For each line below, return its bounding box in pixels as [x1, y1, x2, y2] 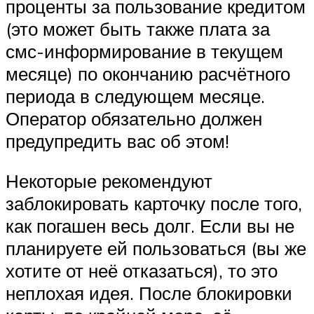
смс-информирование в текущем [6, 39, 283, 62]
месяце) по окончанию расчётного [6, 62, 290, 85]
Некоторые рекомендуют [6, 170, 212, 193]
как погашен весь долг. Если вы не [6, 214, 294, 238]
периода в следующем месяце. [6, 84, 265, 107]
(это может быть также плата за [6, 17, 270, 40]
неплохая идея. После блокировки [6, 282, 292, 305]
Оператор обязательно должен [6, 107, 262, 130]
